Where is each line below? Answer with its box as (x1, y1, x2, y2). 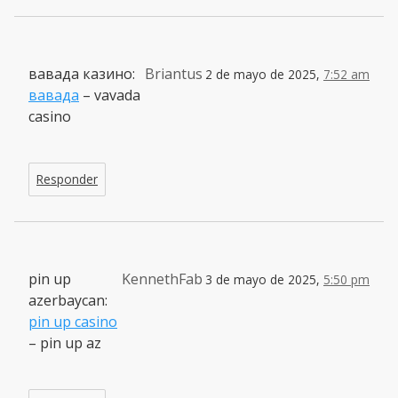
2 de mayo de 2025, (205, 65, 323, 83)
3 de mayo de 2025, (205, 270, 323, 288)
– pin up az (28, 332, 101, 353)
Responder (36, 170, 98, 187)
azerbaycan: (28, 290, 107, 310)
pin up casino (28, 311, 117, 331)
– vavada (79, 84, 140, 105)
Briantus (145, 63, 203, 84)
